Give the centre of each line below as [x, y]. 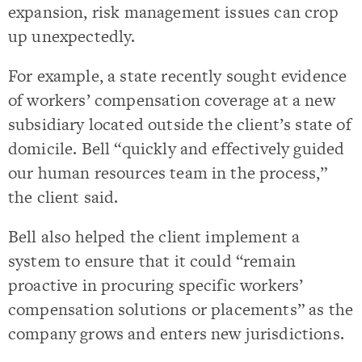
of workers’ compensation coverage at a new [172, 100]
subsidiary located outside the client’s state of [180, 124]
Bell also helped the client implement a [154, 237]
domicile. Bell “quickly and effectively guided [177, 149]
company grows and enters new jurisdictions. [176, 334]
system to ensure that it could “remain [152, 261]
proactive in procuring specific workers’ [156, 285]
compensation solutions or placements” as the [181, 309]
